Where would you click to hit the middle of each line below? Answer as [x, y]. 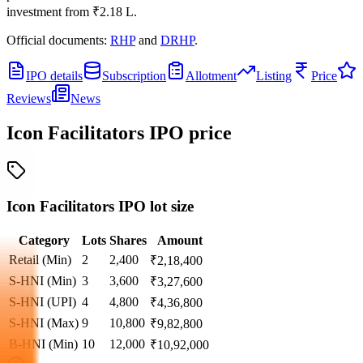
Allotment [211, 75]
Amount [179, 241]
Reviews [29, 98]
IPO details [54, 75]
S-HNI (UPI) [43, 302]
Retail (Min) [40, 260]
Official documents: [57, 40]
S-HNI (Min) [43, 281]
